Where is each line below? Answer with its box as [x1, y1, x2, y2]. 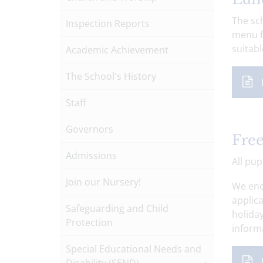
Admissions [66, 149, 117, 162]
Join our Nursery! [66, 176, 141, 188]
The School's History [66, 70, 156, 83]
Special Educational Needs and [66, 242, 201, 255]
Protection [66, 216, 113, 229]
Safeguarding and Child [66, 202, 168, 215]
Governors [66, 123, 113, 136]
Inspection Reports [66, 17, 150, 30]
